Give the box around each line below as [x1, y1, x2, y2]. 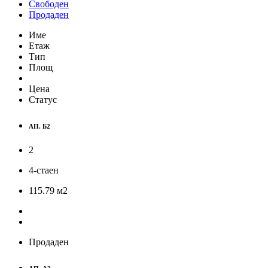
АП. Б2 [29, 123, 50, 130]
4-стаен [29, 165, 59, 176]
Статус [29, 95, 57, 105]
